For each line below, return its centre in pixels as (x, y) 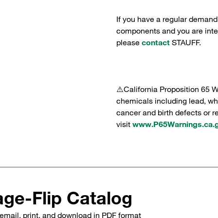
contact (156, 42)
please (129, 42)
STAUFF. (185, 42)
